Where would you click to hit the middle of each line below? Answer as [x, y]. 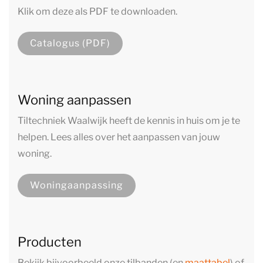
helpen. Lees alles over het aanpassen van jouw [119, 137]
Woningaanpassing [77, 186]
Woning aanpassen [75, 100]
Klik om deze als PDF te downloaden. [97, 12]
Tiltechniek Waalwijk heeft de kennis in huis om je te [129, 121]
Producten [50, 242]
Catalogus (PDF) [70, 43]
